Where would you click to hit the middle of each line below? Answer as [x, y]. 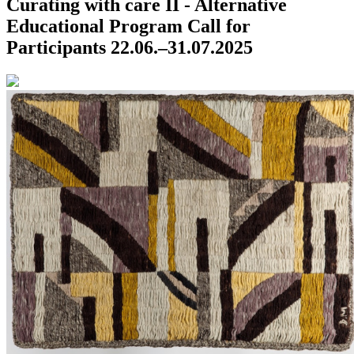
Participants [56, 48]
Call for [219, 26]
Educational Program [94, 26]
